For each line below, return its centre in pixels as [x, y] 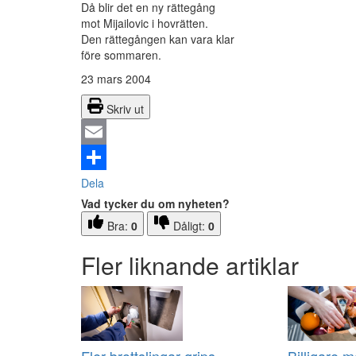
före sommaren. [121, 55]
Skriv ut [125, 109]
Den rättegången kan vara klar [158, 39]
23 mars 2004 [116, 79]
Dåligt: [191, 226]
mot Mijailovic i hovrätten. [145, 23]
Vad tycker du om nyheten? [155, 204]
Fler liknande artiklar [190, 265]
